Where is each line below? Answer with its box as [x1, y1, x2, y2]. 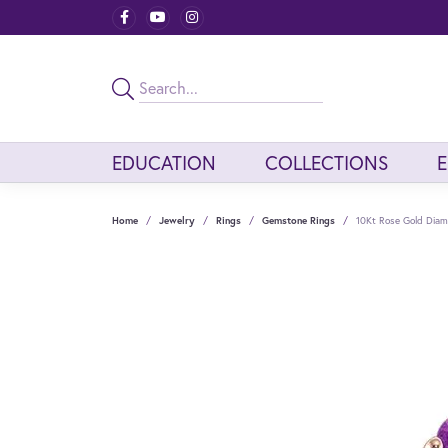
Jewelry [159, 213, 195, 227]
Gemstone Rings [262, 213, 335, 227]
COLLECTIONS [264, 149, 388, 175]
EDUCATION [112, 149, 216, 175]
